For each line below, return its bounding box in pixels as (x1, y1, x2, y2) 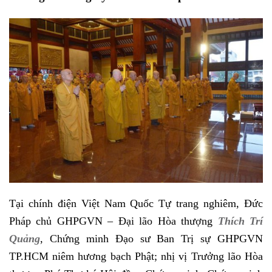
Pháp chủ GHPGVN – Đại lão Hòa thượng (9, 215, 218, 228)
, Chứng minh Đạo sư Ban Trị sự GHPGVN (40, 233, 263, 245)
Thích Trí (217, 215, 263, 228)
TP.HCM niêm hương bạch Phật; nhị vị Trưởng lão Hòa (9, 250, 263, 263)
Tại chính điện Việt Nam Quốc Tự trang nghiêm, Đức (9, 197, 263, 210)
